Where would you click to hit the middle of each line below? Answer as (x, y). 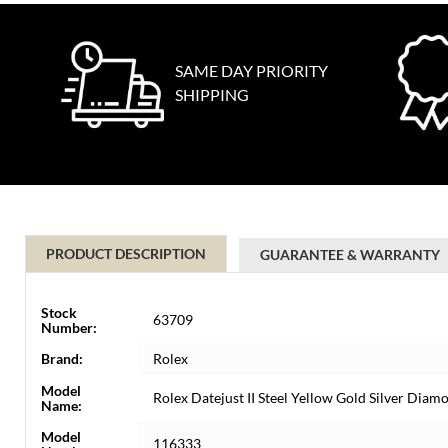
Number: (69, 327)
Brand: (62, 358)
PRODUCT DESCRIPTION (126, 253)
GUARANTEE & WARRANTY (350, 254)
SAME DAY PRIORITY (251, 70)
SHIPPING (212, 94)
